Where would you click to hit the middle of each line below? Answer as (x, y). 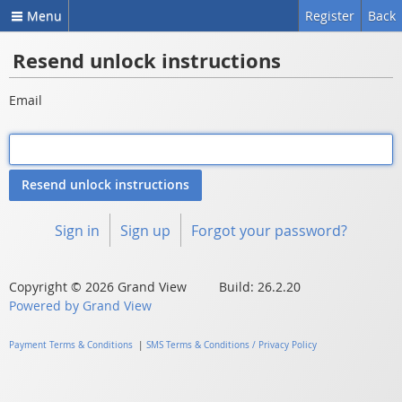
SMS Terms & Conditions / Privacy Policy (231, 345)
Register (330, 16)
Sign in (77, 230)
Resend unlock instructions (146, 61)
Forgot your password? (270, 230)
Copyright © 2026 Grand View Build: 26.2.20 (154, 286)
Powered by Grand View (80, 305)
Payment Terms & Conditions (70, 345)
